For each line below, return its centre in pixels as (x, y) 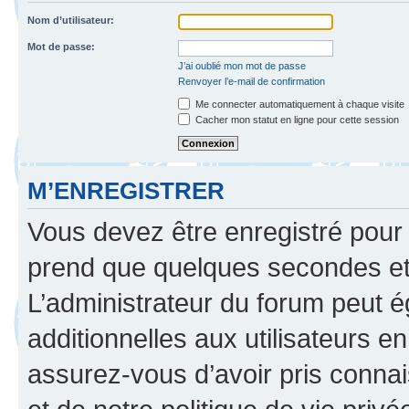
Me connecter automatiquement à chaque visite (299, 104)
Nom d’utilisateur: (71, 20)
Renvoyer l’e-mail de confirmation (252, 81)
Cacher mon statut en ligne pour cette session (296, 119)
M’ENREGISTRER (126, 190)
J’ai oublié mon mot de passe (242, 65)
